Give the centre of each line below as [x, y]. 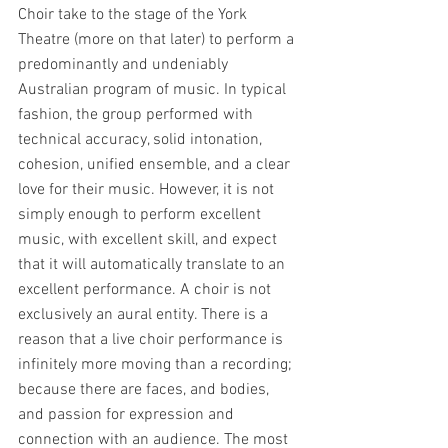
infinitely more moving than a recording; [157, 365]
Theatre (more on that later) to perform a [158, 40]
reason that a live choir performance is [152, 340]
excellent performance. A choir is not [146, 290]
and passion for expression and [128, 415]
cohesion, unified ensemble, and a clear [156, 165]
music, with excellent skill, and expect [149, 240]
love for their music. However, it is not [148, 190]
